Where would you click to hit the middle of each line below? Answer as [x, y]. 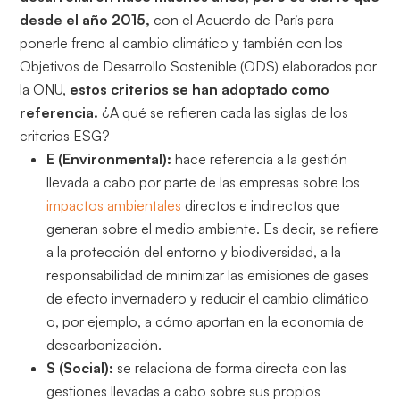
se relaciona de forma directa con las [232, 367]
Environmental [113, 158]
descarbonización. [104, 344]
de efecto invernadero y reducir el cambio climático [208, 298]
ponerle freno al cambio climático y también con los [182, 42]
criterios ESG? [65, 135]
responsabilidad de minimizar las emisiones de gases [208, 275]
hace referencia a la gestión [262, 158]
